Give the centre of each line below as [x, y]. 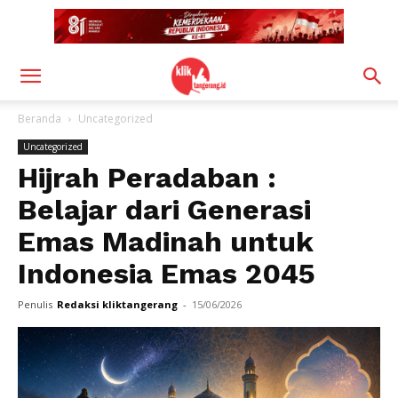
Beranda [40, 119]
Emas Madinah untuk [166, 242]
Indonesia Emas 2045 [167, 274]
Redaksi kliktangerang [117, 304]
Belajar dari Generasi [164, 210]
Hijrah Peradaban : [147, 178]
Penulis [35, 304]
